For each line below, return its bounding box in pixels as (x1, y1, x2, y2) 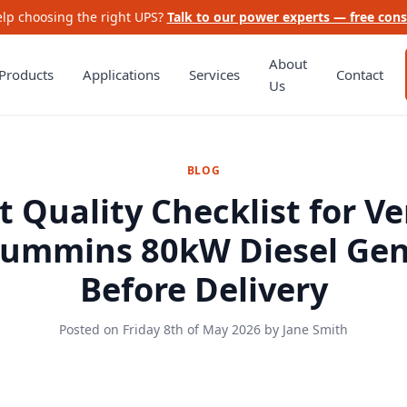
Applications (83, 65, 161, 84)
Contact (336, 65, 384, 84)
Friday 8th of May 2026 (123, 321, 261, 338)
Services (189, 65, 241, 84)
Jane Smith (283, 321, 348, 338)
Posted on (59, 321, 123, 338)
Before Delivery (79, 267, 328, 312)
